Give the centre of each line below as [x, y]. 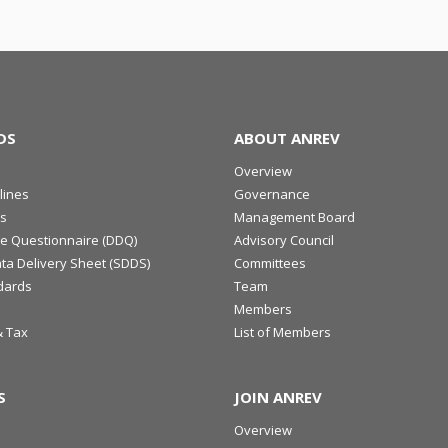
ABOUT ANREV [287, 138]
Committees [270, 263]
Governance [272, 194]
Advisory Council [284, 240]
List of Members [282, 332]
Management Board [294, 217]
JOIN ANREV [278, 397]
